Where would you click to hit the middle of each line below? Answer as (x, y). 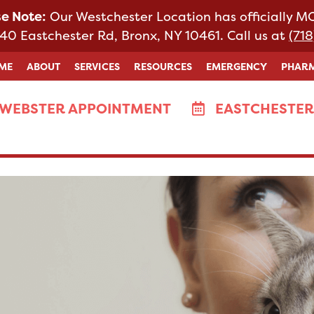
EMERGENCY (237, 66)
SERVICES (97, 66)
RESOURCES (163, 66)
